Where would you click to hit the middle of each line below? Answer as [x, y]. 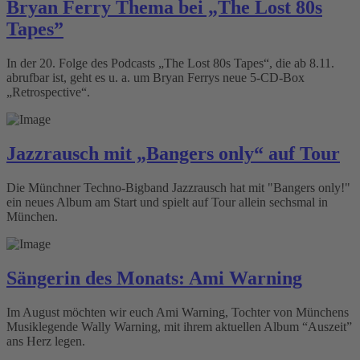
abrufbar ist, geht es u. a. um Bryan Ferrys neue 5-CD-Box [155, 78]
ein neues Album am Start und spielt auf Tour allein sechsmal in [167, 202]
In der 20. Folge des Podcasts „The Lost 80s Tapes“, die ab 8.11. [170, 63]
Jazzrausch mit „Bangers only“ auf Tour [173, 154]
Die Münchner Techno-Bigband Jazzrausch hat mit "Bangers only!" [178, 187]
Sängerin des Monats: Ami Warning [154, 278]
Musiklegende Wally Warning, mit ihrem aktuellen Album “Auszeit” [179, 326]
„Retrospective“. [48, 92]
